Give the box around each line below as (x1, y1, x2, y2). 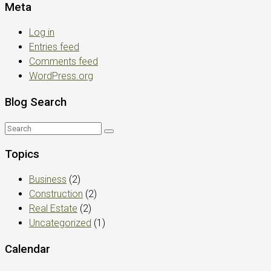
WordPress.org (29, 70, 93, 82)
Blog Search (5, 96, 67, 109)
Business (29, 174, 67, 186)
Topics (5, 147, 39, 161)
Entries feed (29, 41, 79, 53)
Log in (29, 27, 54, 39)
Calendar (5, 243, 50, 256)
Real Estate (29, 203, 77, 215)
